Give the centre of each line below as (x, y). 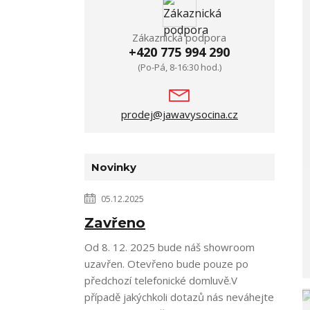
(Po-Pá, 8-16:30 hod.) (179, 67)
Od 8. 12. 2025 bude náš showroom (170, 247)
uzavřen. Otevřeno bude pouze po (166, 264)
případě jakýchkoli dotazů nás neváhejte (179, 297)
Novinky (114, 167)
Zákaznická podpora (180, 37)
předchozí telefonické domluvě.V (161, 280)
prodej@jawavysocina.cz (179, 114)
